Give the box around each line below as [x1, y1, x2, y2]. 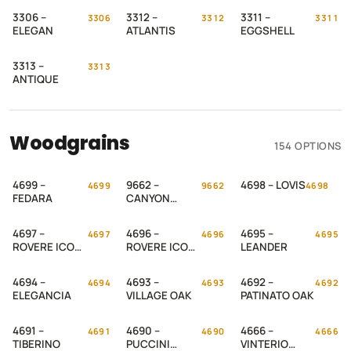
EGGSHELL [240, 24, 295, 38]
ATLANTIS [126, 24, 176, 38]
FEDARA [13, 191, 52, 205]
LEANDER [240, 240, 288, 254]
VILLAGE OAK [126, 288, 193, 302]
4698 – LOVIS [240, 178, 306, 192]
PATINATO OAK [240, 288, 314, 302]
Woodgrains [9, 130, 130, 156]
